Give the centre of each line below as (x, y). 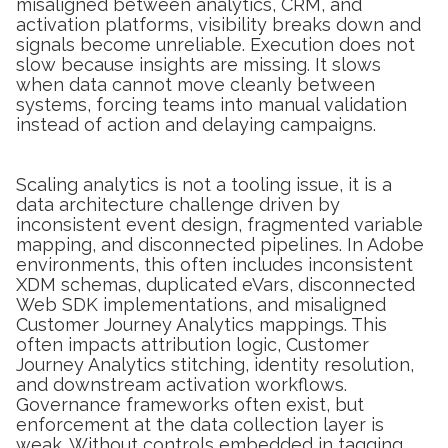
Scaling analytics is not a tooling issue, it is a (204, 184)
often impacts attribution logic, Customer (192, 344)
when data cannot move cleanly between (195, 84)
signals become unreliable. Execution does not (215, 44)
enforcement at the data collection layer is (200, 424)
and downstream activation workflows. (181, 384)
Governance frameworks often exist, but (190, 404)
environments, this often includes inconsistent (214, 264)
